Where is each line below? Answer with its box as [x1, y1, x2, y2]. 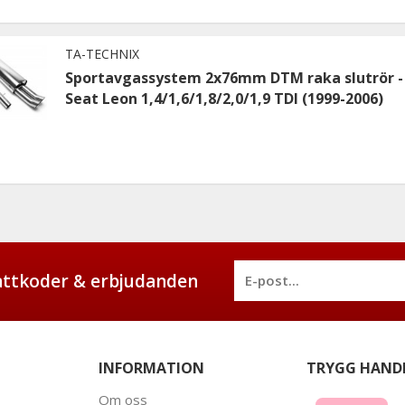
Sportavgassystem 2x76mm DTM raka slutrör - [65, 67, 403, 88]
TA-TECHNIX [65, 44, 139, 62]
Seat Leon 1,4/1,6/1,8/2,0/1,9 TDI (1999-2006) [65, 88, 383, 108]
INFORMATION [99, 357, 204, 378]
